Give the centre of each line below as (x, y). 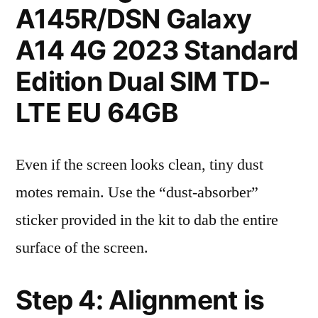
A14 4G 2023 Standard (157, 50)
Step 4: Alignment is (140, 300)
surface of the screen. (82, 248)
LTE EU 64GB (97, 113)
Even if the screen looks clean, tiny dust (139, 165)
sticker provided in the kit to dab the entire (147, 220)
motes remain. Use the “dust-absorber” (137, 192)
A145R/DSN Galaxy (134, 19)
